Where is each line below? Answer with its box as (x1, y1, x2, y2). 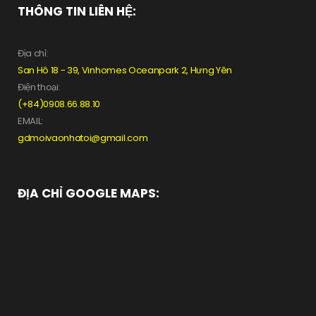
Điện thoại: (18, 80, 61, 95)
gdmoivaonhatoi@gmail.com (18, 131, 148, 145)
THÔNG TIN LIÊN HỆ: (18, 3, 136, 20)
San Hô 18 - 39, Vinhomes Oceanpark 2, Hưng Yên (18, 63, 233, 78)
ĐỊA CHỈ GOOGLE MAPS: (18, 185, 159, 202)
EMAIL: (18, 114, 44, 128)
